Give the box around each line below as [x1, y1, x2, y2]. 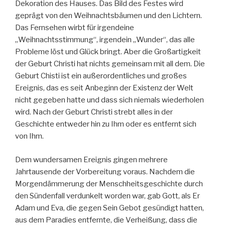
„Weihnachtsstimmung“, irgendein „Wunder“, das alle [15, 35, 195, 45]
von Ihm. [15, 132, 44, 141]
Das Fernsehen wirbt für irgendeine [15, 23, 134, 33]
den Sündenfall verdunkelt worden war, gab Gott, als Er [15, 191, 200, 200]
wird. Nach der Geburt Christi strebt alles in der [15, 107, 173, 117]
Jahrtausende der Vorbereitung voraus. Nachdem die [15, 167, 195, 176]
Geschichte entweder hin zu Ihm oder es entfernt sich [15, 120, 196, 129]
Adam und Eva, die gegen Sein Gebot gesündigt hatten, [15, 203, 204, 212]
